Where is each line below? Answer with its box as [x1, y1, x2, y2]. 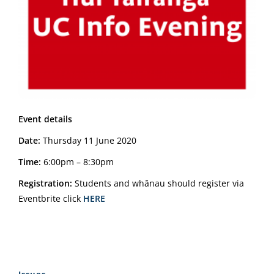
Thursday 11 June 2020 [43, 135, 136, 147]
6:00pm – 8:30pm [43, 156, 114, 168]
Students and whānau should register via [72, 177, 244, 190]
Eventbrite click [18, 193, 83, 205]
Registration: [18, 177, 72, 190]
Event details [18, 113, 72, 125]
